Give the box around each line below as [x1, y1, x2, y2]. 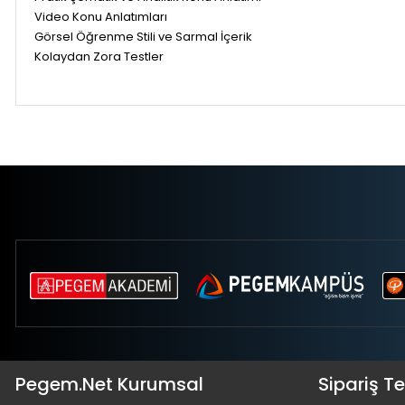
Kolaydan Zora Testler [34, 47, 164, 65]
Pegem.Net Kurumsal [15, 371, 203, 397]
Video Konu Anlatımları [34, 7, 167, 25]
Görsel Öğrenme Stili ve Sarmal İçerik [34, 27, 252, 45]
